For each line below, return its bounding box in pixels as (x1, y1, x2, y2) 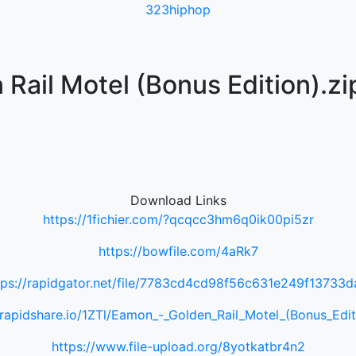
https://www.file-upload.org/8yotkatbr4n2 (51, 339, 305, 354)
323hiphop (145, 2, 211, 17)
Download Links (130, 192, 226, 208)
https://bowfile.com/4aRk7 (98, 243, 258, 259)
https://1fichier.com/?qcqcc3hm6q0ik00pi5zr (42, 211, 314, 227)
